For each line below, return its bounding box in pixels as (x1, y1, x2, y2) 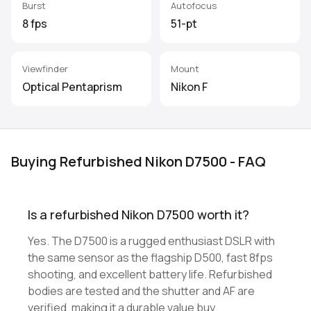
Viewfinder (22, 62, 68, 75)
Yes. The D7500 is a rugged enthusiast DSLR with (28, 233, 275, 249)
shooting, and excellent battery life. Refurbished (28, 267, 272, 282)
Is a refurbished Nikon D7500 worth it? (28, 206, 249, 223)
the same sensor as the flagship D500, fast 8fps (28, 250, 273, 265)
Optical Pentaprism (22, 79, 122, 94)
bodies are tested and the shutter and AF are (28, 283, 255, 299)
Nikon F (171, 79, 208, 94)
